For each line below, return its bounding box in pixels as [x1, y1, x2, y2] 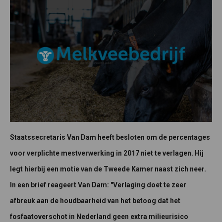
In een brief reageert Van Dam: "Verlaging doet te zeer [10, 180, 186, 189]
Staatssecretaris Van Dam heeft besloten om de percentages [10, 133, 210, 141]
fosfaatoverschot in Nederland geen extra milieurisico [10, 212, 188, 221]
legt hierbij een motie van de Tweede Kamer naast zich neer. [10, 165, 206, 173]
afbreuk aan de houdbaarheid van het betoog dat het [10, 196, 180, 205]
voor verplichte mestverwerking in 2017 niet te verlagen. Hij [10, 149, 204, 157]
